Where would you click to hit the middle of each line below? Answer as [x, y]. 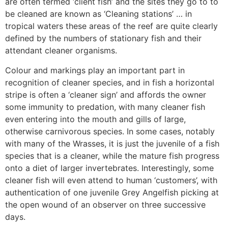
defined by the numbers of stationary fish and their [103, 38]
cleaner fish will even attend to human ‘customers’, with [111, 180]
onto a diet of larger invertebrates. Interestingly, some [109, 168]
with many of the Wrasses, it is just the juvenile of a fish [112, 143]
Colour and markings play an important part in [95, 70]
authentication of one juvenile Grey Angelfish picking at [112, 192]
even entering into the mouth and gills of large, [95, 119]
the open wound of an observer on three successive [105, 204]
